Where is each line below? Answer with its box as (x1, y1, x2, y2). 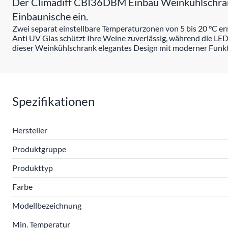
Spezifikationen (12, 94, 95, 108)
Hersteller (12, 125, 47, 135)
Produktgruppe (12, 144, 66, 154)
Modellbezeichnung (12, 201, 81, 210)
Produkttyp (12, 163, 53, 173)
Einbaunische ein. (12, 10, 88, 22)
